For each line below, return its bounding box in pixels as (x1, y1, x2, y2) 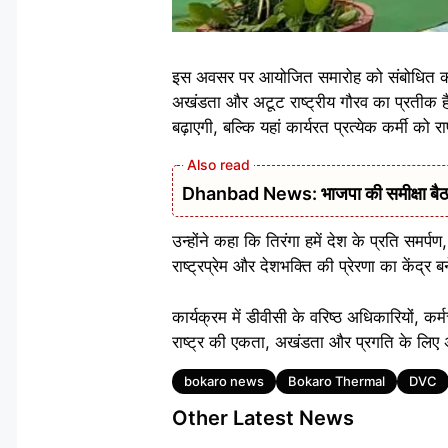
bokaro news (184, 373, 264, 390)
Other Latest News (172, 406, 354, 431)
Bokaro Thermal (288, 373, 385, 390)
